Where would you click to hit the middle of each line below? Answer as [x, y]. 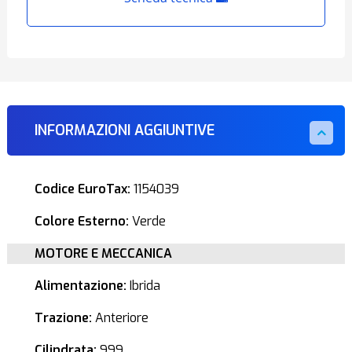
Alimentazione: [80, 286]
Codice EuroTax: [82, 189]
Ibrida [143, 286]
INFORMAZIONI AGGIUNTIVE [124, 130]
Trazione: [63, 318]
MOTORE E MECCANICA [103, 253]
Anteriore [120, 318]
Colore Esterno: [81, 221]
